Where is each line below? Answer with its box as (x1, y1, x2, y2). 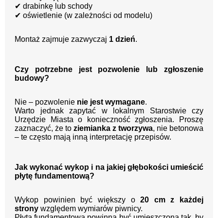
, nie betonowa (153, 124, 203, 133)
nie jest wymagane (77, 98, 145, 107)
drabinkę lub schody (21, 2, 92, 11)
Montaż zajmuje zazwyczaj (15, 35, 109, 44)
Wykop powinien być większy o (15, 196, 141, 204)
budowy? (15, 74, 49, 83)
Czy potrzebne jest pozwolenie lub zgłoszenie (15, 65, 203, 74)
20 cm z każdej (140, 196, 203, 204)
